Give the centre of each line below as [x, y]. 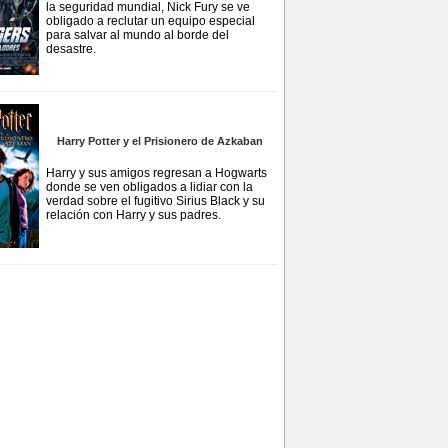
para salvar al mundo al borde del [137, 35]
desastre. [71, 49]
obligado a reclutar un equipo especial [150, 21]
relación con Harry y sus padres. [133, 215]
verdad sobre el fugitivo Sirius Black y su [155, 201]
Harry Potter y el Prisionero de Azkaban [160, 141]
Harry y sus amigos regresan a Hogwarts [156, 173]
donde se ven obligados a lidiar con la [149, 187]
